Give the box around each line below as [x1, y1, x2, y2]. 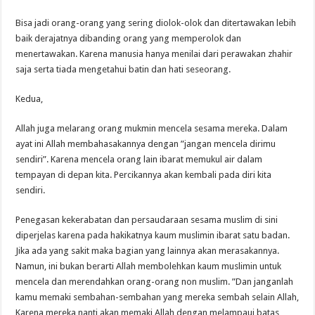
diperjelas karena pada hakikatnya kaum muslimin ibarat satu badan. [15, 229, 290, 240]
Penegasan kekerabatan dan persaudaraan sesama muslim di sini [15, 214, 278, 225]
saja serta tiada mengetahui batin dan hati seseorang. [15, 63, 231, 75]
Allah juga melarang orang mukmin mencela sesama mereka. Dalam [15, 122, 288, 134]
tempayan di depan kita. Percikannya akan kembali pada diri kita [15, 169, 272, 180]
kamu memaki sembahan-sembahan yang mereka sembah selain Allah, [15, 291, 300, 302]
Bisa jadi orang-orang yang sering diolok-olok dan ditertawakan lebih [15, 17, 297, 28]
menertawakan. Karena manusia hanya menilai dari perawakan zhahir [15, 48, 293, 59]
